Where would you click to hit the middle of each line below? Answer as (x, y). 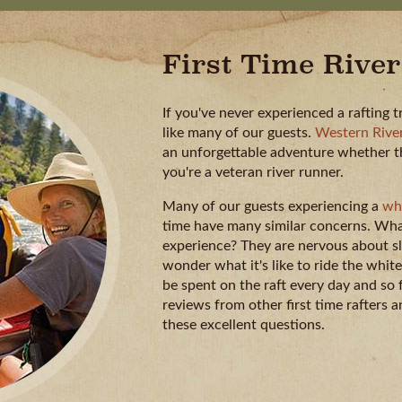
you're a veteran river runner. (253, 172)
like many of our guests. (239, 132)
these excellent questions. (244, 324)
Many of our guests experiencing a (272, 206)
